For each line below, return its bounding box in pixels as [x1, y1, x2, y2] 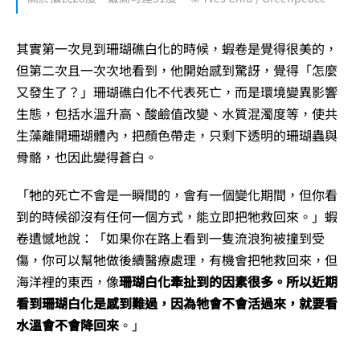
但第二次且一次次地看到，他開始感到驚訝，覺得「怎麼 [16, 60, 337, 80]
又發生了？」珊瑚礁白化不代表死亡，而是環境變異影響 [16, 82, 337, 102]
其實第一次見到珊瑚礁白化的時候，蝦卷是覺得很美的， [16, 39, 337, 59]
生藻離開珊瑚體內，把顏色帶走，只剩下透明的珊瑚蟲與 [16, 125, 337, 145]
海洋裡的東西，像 [16, 272, 119, 292]
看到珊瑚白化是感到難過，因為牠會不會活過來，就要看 [16, 293, 337, 313]
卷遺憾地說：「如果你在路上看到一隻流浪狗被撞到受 [16, 228, 325, 248]
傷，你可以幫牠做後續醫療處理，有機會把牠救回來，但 [16, 250, 337, 270]
